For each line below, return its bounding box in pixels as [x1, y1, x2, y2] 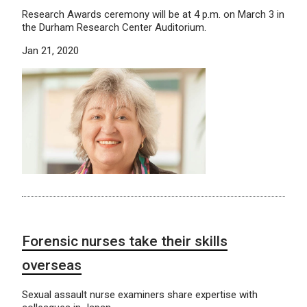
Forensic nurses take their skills [22, 232, 228, 249]
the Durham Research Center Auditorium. [22, 21, 206, 34]
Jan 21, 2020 [22, 45, 79, 58]
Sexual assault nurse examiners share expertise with [22, 288, 258, 301]
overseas [22, 256, 82, 273]
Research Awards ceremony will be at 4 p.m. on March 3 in [22, 8, 284, 21]
